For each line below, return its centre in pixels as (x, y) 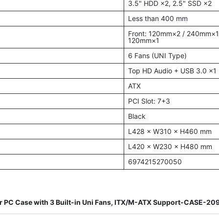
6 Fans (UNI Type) (157, 55)
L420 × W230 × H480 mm (170, 146)
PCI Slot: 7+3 (149, 101)
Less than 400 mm (158, 18)
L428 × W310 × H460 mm (170, 131)
